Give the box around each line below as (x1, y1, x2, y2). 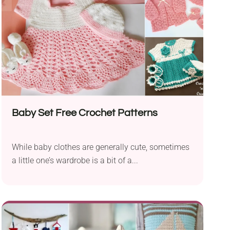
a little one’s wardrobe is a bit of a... (11, 156, 138, 166)
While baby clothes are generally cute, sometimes (11, 142, 189, 152)
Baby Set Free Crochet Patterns (11, 108, 158, 119)
